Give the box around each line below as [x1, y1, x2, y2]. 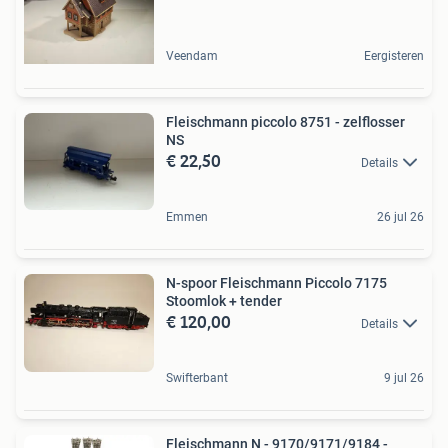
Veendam [166, 48, 218, 63]
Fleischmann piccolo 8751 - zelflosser [166, 113, 405, 130]
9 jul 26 [384, 371, 424, 386]
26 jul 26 [377, 210, 424, 225]
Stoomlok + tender [166, 293, 282, 310]
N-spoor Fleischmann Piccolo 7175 [166, 275, 387, 292]
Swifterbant [166, 371, 228, 386]
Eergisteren [364, 48, 424, 63]
